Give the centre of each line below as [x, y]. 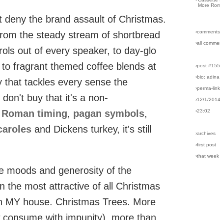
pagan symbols [109, 113]
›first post [206, 145]
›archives [206, 134]
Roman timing [34, 113]
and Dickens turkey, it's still [91, 129]
